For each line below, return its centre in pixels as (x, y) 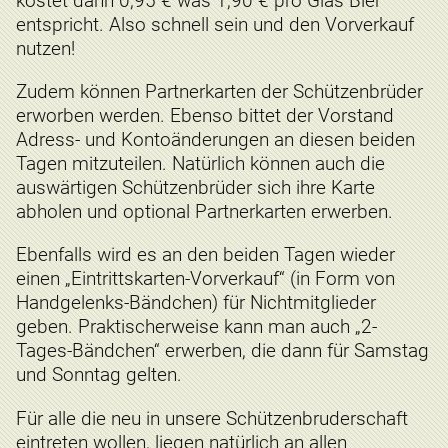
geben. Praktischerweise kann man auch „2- (196, 327)
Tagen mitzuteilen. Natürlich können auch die (200, 164)
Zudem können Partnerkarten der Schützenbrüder (219, 92)
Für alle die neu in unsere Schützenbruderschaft (212, 418)
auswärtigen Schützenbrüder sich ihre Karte (195, 188)
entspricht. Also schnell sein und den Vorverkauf (215, 25)
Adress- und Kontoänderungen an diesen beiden (215, 140)
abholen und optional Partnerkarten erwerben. (204, 212)
